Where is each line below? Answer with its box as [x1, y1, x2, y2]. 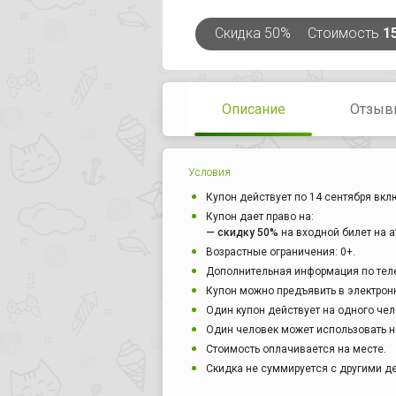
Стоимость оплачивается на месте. [206, 343, 386, 356]
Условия [188, 166, 231, 179]
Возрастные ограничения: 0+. [206, 246, 355, 259]
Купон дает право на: [206, 210, 314, 224]
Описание [221, 101, 286, 118]
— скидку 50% [206, 226, 278, 240]
